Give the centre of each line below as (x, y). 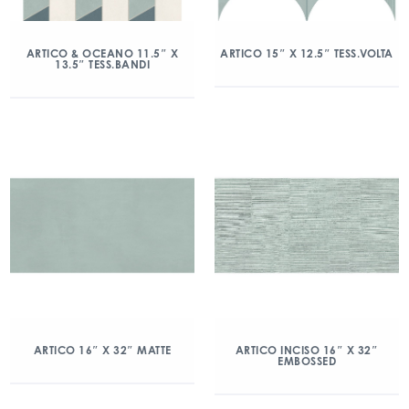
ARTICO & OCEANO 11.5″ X (102, 53)
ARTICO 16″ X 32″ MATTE (102, 350)
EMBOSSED (307, 361)
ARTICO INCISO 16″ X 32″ (307, 350)
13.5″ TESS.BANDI (102, 64)
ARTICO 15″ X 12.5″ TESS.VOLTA (307, 53)
